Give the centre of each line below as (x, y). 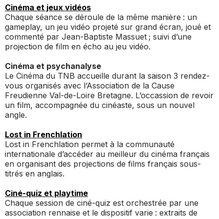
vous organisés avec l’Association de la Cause (90, 85)
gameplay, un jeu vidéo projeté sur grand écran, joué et (108, 27)
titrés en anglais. (35, 173)
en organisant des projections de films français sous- (103, 164)
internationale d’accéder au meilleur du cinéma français (107, 154)
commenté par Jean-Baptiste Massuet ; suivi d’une (98, 36)
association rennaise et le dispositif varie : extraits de (101, 212)
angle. (16, 115)
